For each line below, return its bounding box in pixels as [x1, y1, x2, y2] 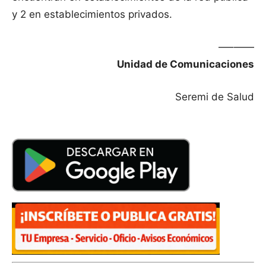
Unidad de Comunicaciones [117, 58, 254, 71]
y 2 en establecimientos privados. [12, 8, 178, 21]
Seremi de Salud [175, 91, 254, 103]
